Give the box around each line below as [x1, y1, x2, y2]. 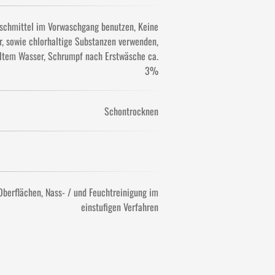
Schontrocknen [104, 104, 158, 118]
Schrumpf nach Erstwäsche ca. [48, 48, 158, 63]
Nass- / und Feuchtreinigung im [45, 185, 158, 199]
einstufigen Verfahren [81, 199, 158, 214]
